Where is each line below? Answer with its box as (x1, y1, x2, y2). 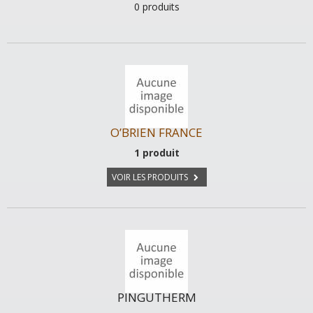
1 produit (133, 146, 180, 159)
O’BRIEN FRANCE (110, 124, 203, 140)
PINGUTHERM (117, 289, 196, 305)
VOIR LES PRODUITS (111, 171, 190, 183)
